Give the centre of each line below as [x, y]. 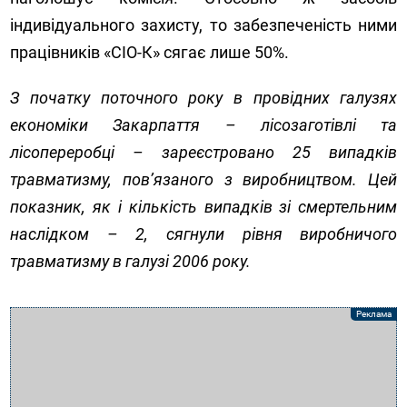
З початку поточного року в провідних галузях [204, 97]
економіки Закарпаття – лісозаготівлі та [204, 124]
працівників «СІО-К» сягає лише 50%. [150, 52]
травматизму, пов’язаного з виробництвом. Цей [204, 179]
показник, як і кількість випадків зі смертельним [204, 206]
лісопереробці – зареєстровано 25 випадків [204, 152]
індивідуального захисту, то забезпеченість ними [204, 25]
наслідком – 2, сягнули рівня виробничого [204, 233]
